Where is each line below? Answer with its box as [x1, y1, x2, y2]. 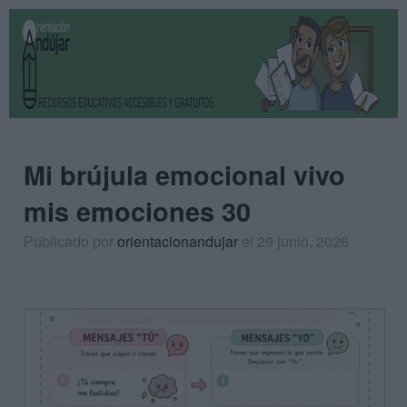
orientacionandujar [117, 231, 238, 252]
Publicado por [24, 231, 117, 252]
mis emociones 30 [24, 193, 251, 230]
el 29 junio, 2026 [242, 231, 349, 252]
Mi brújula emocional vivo [24, 156, 345, 194]
